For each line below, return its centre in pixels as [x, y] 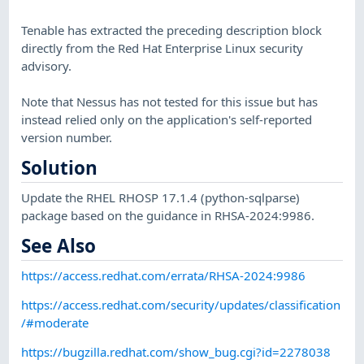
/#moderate [55, 322]
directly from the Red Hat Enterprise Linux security [162, 48]
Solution [60, 168]
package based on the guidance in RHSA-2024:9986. [168, 215]
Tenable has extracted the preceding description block [172, 30]
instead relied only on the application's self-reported [167, 119]
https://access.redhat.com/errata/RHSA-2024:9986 [164, 275]
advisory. [47, 65]
